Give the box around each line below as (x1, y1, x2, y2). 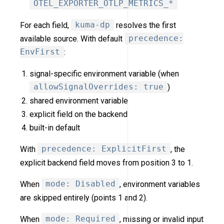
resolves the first (114, 20, 176, 30)
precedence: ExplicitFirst (41, 144, 166, 154)
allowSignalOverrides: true (33, 82, 164, 92)
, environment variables (119, 179, 200, 189)
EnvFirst (20, 47, 60, 57)
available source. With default (20, 33, 124, 43)
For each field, (20, 20, 71, 30)
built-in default (29, 122, 80, 132)
